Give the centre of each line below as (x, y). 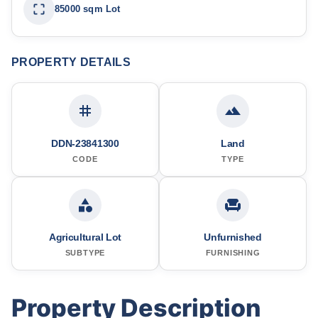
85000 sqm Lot (88, 9)
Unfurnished (233, 237)
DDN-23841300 (85, 143)
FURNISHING (233, 252)
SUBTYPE (85, 252)
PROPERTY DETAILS (71, 62)
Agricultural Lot (85, 237)
